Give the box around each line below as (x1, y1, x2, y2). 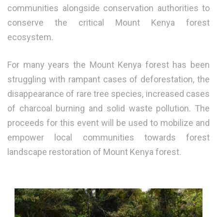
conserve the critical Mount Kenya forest (7, 17, 210, 28)
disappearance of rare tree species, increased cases (7, 89, 210, 99)
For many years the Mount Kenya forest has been (7, 60, 210, 70)
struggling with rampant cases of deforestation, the (7, 74, 210, 84)
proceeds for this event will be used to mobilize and (7, 118, 210, 128)
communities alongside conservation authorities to (7, 3, 210, 13)
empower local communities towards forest (7, 132, 210, 142)
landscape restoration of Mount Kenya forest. (7, 147, 181, 157)
